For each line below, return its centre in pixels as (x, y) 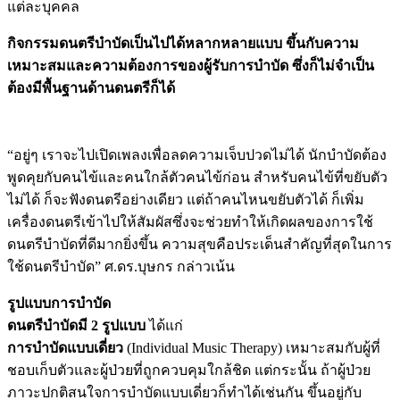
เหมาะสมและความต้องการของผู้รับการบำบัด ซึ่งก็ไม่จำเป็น (191, 65)
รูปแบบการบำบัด (59, 303)
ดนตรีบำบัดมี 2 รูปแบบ (76, 325)
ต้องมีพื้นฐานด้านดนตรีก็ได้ (91, 87)
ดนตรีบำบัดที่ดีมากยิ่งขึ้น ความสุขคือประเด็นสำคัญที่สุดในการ (200, 244)
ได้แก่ (164, 325)
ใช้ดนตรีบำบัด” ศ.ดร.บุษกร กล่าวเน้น (121, 266)
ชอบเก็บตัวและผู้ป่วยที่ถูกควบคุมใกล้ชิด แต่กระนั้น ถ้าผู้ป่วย (189, 370)
